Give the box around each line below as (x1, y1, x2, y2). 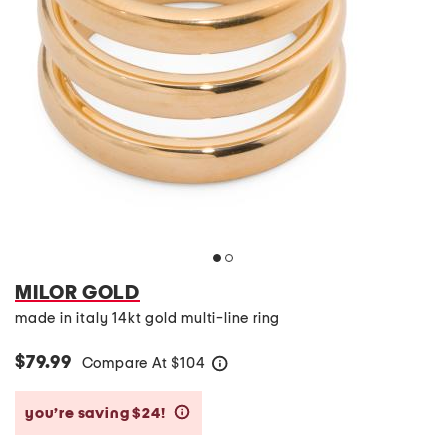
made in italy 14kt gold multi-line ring (15, 311, 281, 326)
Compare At (81, 356, 172, 371)
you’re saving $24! (25, 405, 169, 421)
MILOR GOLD (15, 283, 140, 303)
